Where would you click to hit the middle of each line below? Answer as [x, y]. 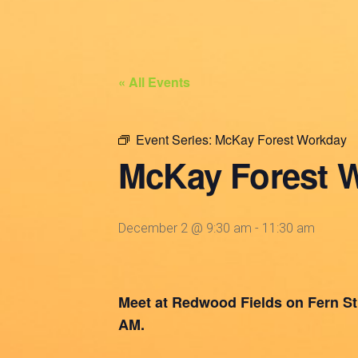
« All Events [154, 82]
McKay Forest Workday [281, 139]
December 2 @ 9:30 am [185, 228]
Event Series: [175, 139]
